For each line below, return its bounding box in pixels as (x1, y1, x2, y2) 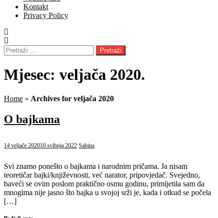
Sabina (79, 142, 94, 149)
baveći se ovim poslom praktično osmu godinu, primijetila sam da (4, 179, 204, 188)
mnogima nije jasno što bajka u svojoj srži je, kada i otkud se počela (4, 188, 211, 197)
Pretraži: (3, 45, 29, 53)
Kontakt (23, 2, 48, 11)
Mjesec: (4, 66, 59, 84)
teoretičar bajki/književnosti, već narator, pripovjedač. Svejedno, (4, 170, 200, 179)
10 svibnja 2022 (40, 142, 77, 149)
